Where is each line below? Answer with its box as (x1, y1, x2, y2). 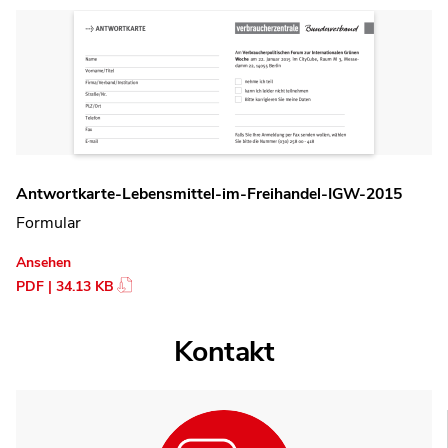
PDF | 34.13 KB (16, 276, 114, 296)
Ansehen (16, 252, 71, 272)
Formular (16, 211, 81, 234)
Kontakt (173, 331, 275, 371)
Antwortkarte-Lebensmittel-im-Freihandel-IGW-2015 (16, 183, 402, 206)
